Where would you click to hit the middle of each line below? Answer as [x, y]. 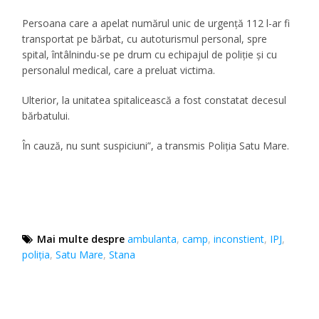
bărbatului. [46, 115]
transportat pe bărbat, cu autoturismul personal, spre [145, 38]
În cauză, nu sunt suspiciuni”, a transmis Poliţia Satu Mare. [156, 145]
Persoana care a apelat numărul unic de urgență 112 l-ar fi [156, 23]
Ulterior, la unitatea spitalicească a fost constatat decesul [155, 100]
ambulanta [152, 239]
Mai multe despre [81, 239]
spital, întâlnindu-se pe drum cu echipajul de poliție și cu [150, 54]
